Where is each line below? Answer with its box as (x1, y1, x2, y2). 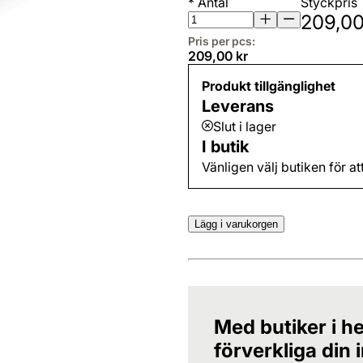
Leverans (202, 96, 274, 116)
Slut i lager (213, 117, 276, 135)
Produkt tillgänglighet (202, 77, 335, 94)
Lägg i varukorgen (194, 217, 278, 230)
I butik (202, 136, 249, 156)
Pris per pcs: (188, 33, 255, 48)
